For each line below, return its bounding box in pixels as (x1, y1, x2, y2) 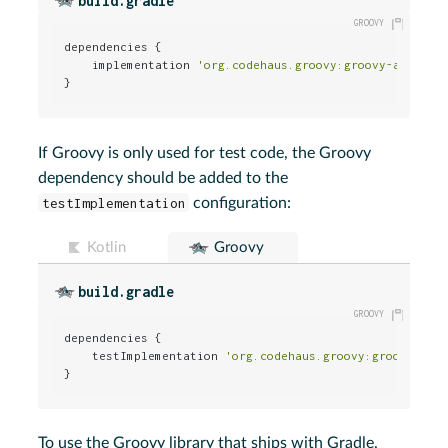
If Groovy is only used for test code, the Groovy (38, 144, 372, 161)
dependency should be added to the (38, 169, 289, 186)
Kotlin (87, 239, 127, 255)
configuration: (189, 194, 292, 211)
